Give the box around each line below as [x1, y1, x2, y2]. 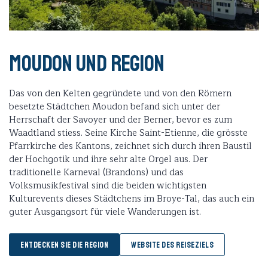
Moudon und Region [9, 50, 165, 78]
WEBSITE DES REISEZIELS [131, 240, 214, 251]
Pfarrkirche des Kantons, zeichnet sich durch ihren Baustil [9, 139, 252, 154]
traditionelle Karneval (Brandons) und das [9, 165, 184, 181]
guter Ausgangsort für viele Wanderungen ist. [9, 205, 201, 220]
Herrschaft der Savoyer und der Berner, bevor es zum [9, 112, 232, 128]
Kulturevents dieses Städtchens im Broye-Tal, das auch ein [9, 191, 254, 207]
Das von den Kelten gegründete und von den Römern [9, 86, 232, 102]
